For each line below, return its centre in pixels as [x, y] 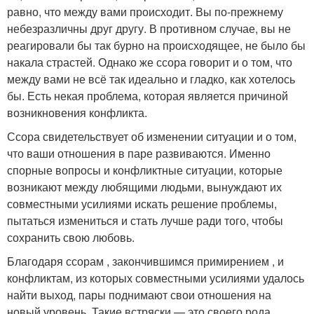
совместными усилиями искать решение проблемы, [142, 203]
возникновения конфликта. [77, 112]
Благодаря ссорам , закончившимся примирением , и [145, 261]
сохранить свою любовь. [71, 237]
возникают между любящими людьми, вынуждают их [144, 186]
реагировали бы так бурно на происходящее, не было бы [156, 45]
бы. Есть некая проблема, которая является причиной [148, 95]
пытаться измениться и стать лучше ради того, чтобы [145, 220]
